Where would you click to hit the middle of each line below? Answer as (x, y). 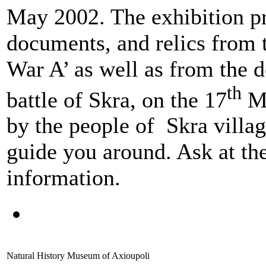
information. (64, 178)
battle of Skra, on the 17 (117, 99)
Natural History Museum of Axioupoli (78, 255)
